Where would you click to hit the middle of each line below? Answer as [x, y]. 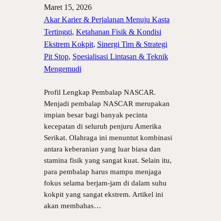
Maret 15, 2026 [68, 7]
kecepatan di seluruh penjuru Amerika [102, 126]
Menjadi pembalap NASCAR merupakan [107, 104]
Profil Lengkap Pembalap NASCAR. [100, 92]
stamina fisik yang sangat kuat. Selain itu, [108, 160]
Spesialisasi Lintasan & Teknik [120, 56]
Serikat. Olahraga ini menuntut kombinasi [108, 138]
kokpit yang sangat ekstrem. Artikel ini [103, 194]
